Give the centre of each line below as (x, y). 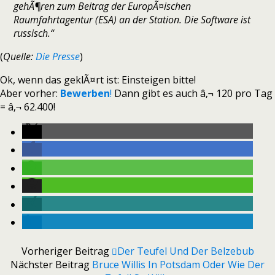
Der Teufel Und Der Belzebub (185, 251)
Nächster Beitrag (51, 265)
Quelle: (19, 56)
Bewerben (85, 93)
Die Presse (58, 56)
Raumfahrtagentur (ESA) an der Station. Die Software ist (132, 20)
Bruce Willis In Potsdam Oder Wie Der (178, 265)
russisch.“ (34, 33)
